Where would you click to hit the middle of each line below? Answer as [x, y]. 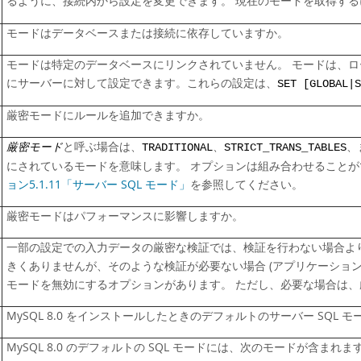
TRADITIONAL [177, 148]
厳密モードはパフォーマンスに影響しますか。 [125, 216]
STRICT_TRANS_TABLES [285, 148]
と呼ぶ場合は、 [102, 147]
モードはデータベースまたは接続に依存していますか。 [147, 33]
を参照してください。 [247, 185]
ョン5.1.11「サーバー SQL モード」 [98, 185]
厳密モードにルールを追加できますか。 [108, 115]
